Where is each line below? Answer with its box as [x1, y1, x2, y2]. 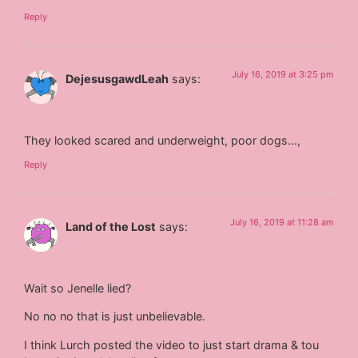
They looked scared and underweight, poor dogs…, [24, 133, 301, 148]
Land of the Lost [66, 219, 157, 233]
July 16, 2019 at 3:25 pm [231, 68, 334, 80]
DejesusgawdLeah [66, 71, 169, 86]
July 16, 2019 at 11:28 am [229, 216, 334, 228]
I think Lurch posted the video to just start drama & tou [24, 337, 320, 352]
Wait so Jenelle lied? [24, 280, 132, 295]
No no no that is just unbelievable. [24, 309, 206, 324]
